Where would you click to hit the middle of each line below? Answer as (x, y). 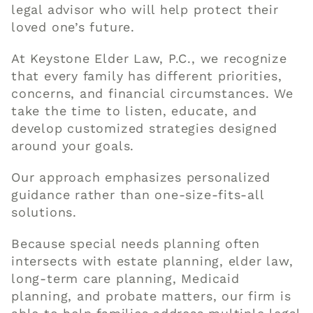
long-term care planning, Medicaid (125, 278)
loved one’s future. (73, 27)
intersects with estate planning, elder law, (152, 261)
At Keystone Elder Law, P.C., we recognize (149, 58)
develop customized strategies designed (144, 128)
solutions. (44, 212)
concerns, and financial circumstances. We (152, 93)
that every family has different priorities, (147, 75)
